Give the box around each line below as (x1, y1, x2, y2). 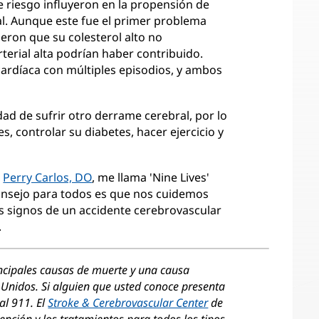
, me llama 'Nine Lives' (92, 169, 210, 185)
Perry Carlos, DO (3, 169, 93, 185)
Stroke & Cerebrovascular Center (48, 295, 209, 310)
